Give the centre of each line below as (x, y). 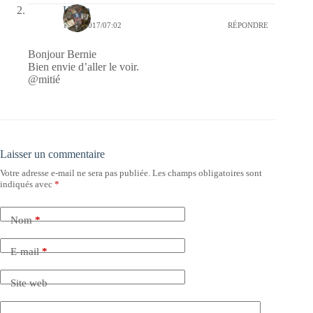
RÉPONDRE (248, 26)
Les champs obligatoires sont (207, 173)
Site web (29, 283)
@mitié (44, 79)
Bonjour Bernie (62, 54)
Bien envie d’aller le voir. (83, 66)
